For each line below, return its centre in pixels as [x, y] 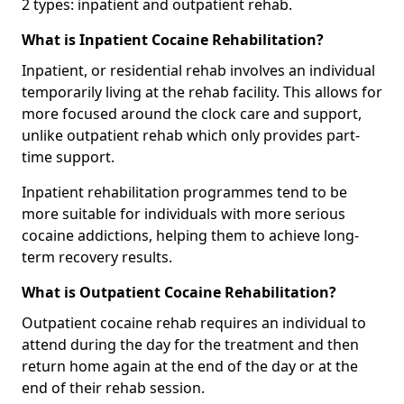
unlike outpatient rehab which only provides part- [191, 135]
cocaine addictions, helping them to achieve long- [190, 235]
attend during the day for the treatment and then [190, 344]
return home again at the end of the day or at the [190, 366]
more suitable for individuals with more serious [184, 213]
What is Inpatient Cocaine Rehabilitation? [173, 39]
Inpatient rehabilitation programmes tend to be [184, 192]
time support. [68, 156]
